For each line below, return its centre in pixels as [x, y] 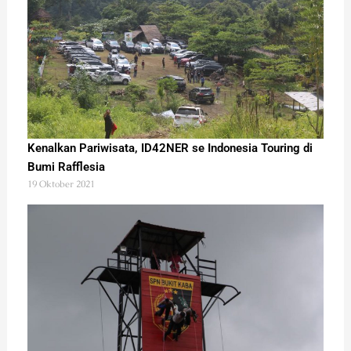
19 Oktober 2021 [61, 184]
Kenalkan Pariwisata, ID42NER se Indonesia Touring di [170, 148]
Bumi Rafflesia [66, 166]
